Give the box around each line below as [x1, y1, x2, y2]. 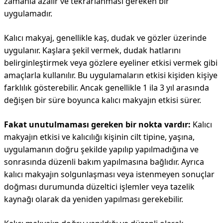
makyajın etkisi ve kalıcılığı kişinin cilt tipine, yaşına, [4, 131, 195, 142]
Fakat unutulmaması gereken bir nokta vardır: [4, 119, 191, 130]
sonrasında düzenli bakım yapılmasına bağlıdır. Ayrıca [4, 156, 204, 167]
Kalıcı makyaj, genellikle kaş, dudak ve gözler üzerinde [4, 32, 207, 43]
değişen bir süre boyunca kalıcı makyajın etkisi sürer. [4, 95, 201, 106]
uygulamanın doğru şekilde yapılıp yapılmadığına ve [4, 144, 199, 155]
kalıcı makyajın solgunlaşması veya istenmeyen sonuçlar [4, 169, 215, 180]
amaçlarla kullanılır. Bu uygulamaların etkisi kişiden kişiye [4, 70, 218, 81]
